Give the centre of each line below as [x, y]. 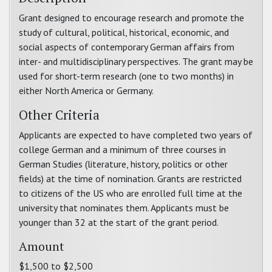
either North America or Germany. [86, 90]
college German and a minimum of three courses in [122, 149]
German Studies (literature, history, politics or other [123, 164]
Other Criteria [59, 115]
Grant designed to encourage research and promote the [131, 18]
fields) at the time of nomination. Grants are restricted [130, 178]
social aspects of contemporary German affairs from [127, 47]
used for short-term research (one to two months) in [126, 76]
